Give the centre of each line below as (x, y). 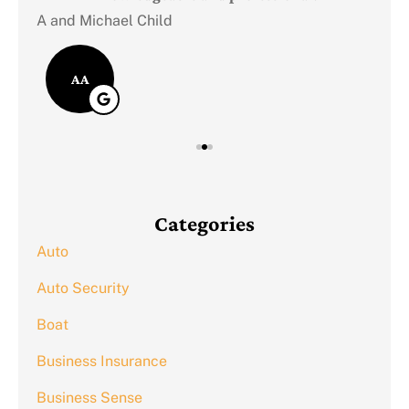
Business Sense (89, 398)
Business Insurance (102, 362)
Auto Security (83, 288)
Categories (204, 224)
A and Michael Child (105, 21)
